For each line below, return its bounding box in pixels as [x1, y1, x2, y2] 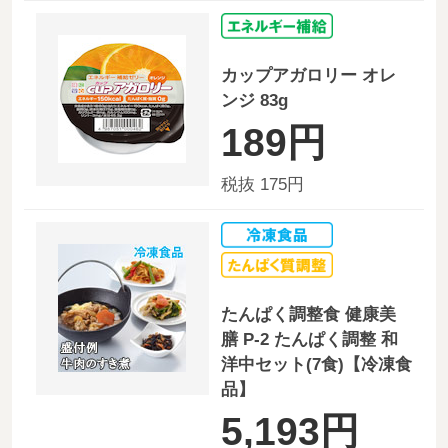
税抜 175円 [220, 174, 304, 194]
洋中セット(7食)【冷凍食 [220, 355, 412, 375]
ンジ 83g [220, 90, 288, 110]
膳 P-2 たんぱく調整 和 [220, 330, 398, 350]
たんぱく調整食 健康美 [220, 305, 396, 325]
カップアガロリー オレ [220, 65, 396, 85]
